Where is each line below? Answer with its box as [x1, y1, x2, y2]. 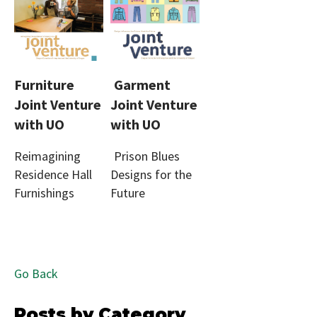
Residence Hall [14, 166, 92, 183]
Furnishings [14, 184, 74, 201]
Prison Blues [113, 147, 180, 164]
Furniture [14, 75, 74, 93]
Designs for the [110, 166, 192, 183]
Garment [113, 75, 171, 93]
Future [110, 184, 145, 201]
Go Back [14, 265, 58, 282]
